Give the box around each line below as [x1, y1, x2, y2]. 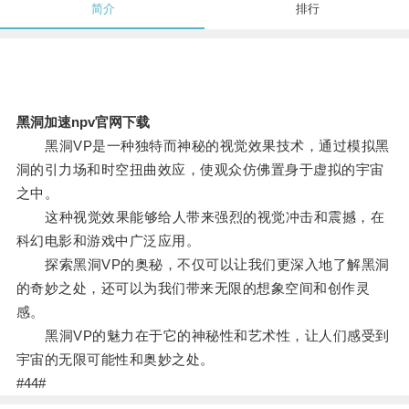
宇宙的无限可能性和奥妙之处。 [16, 351, 215, 368]
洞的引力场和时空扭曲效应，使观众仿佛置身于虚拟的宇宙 [16, 162, 384, 178]
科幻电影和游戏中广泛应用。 [16, 233, 201, 249]
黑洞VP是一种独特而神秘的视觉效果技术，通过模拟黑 [16, 138, 390, 154]
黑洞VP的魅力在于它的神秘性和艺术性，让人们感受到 [16, 328, 390, 344]
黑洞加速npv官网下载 [16, 114, 150, 131]
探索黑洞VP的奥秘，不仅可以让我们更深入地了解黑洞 [16, 257, 390, 273]
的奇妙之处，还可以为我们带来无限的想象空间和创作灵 [16, 280, 371, 297]
